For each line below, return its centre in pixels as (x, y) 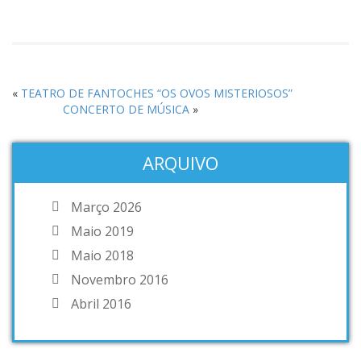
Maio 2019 (102, 231)
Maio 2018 (102, 255)
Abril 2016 (101, 303)
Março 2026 (106, 207)
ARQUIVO (180, 162)
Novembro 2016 (120, 279)
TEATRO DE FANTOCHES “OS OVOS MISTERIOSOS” (157, 93)
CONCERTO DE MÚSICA (126, 109)
